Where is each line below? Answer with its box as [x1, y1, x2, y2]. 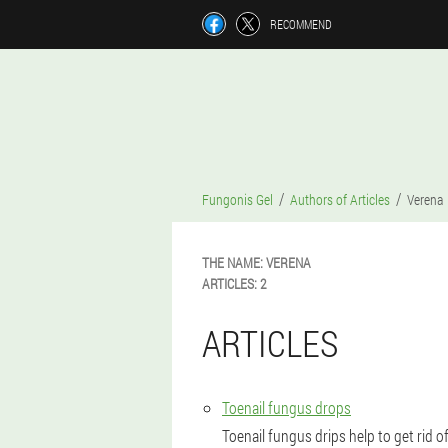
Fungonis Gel [202, 190, 273, 209]
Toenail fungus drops [222, 397, 351, 418]
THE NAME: [202, 253, 263, 272]
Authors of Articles [290, 190, 390, 209]
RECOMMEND [270, 16, 332, 32]
